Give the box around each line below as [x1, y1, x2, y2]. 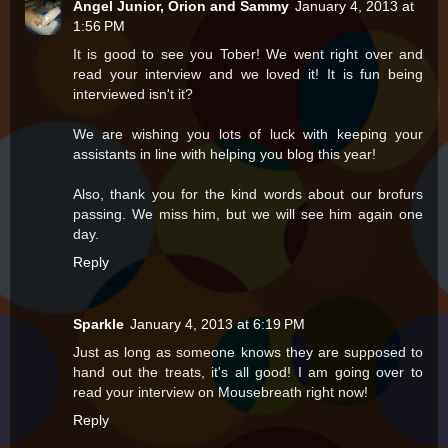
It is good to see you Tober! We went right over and [73, 46, 423, 63]
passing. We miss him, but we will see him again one [73, 206, 423, 223]
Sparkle [73, 316, 124, 333]
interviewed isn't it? [73, 86, 193, 103]
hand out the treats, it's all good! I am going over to [73, 364, 423, 381]
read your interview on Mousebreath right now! [73, 384, 368, 401]
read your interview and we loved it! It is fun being [73, 66, 423, 83]
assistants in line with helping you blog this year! [73, 146, 376, 163]
